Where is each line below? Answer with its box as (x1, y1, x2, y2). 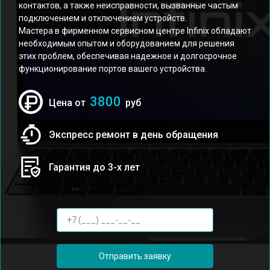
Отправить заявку (99, 251, 171, 261)
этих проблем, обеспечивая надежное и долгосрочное (19, 51, 237, 61)
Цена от (49, 97, 88, 108)
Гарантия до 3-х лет (49, 161, 140, 173)
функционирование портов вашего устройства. (19, 64, 207, 74)
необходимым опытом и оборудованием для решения (19, 39, 234, 48)
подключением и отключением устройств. (19, 13, 187, 23)
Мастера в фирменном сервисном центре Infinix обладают (19, 26, 251, 36)
